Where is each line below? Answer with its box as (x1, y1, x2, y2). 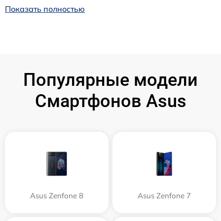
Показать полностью (5, 4, 85, 14)
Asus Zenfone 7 (138, 191, 191, 201)
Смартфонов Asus (35, 91, 186, 112)
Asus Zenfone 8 (30, 191, 83, 201)
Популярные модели (23, 70, 198, 91)
